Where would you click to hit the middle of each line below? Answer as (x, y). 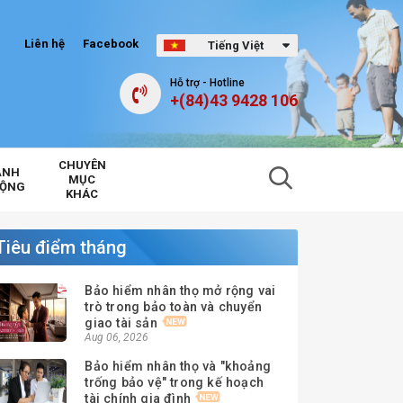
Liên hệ (44, 43)
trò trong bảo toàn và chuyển (173, 307)
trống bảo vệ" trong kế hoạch (174, 383)
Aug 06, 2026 (117, 337)
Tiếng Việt (235, 45)
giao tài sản (121, 323)
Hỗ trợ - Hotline (207, 83)
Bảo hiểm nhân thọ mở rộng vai (180, 291)
